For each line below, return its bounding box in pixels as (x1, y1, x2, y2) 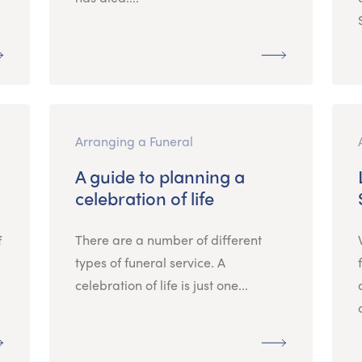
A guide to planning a (74, 162, 245, 189)
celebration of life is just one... (74, 275, 248, 294)
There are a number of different (74, 229, 262, 249)
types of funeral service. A (74, 252, 225, 271)
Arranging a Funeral (74, 131, 193, 150)
